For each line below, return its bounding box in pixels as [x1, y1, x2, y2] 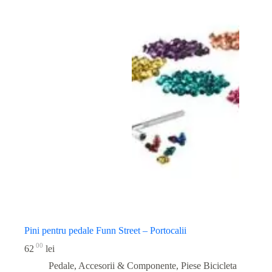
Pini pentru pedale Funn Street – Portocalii [24, 225, 186, 236]
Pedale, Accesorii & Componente [49, 260, 176, 271]
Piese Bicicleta [181, 260, 237, 271]
